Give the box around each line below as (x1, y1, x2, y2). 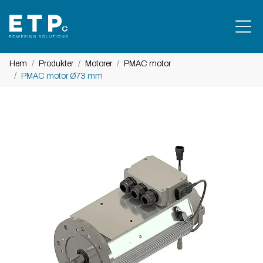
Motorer (85, 59, 112, 68)
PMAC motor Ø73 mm (21, 72, 103, 80)
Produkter (39, 59, 73, 68)
